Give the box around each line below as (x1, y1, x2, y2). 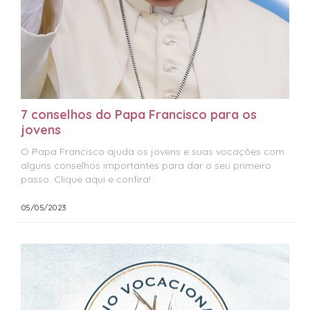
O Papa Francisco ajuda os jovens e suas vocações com (20, 145, 284, 158)
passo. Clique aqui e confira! (20, 173, 151, 186)
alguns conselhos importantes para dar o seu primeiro (20, 159, 271, 172)
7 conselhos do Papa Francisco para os (20, 107, 257, 123)
